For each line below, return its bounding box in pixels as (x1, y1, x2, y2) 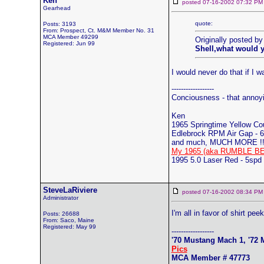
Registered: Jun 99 (42, 40, 95, 47)
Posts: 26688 (42, 210, 80, 217)
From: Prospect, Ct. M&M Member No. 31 (42, 27, 154, 34)
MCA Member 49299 (42, 34, 98, 40)
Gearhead (42, 5, 71, 11)
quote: (194, 20, 213, 27)
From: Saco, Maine (42, 217, 94, 223)
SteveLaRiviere (42, 186, 97, 194)
